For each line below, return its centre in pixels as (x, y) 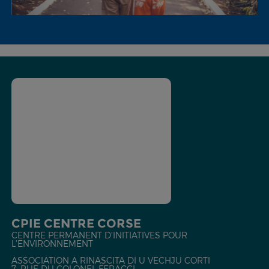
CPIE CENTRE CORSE (76, 224)
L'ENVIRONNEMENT (52, 244)
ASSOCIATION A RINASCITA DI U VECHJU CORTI (110, 261)
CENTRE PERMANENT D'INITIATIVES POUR (99, 235)
